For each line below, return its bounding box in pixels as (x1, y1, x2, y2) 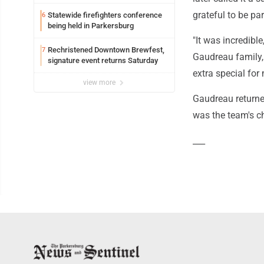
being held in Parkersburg (48, 21, 134, 31)
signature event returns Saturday (48, 56, 158, 65)
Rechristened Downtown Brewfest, (48, 45, 164, 55)
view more (83, 78, 117, 87)
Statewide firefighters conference (48, 11, 162, 20)
